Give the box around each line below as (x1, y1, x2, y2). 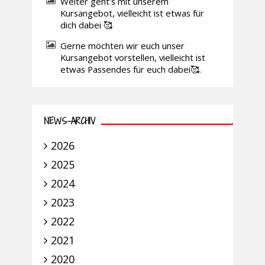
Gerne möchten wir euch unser (60, 40, 185, 52)
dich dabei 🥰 (60, 19, 112, 31)
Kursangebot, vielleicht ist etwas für (60, 7, 204, 20)
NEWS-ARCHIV (44, 115, 95, 128)
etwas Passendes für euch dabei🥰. (60, 63, 201, 76)
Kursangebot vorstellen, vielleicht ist (60, 51, 205, 64)
